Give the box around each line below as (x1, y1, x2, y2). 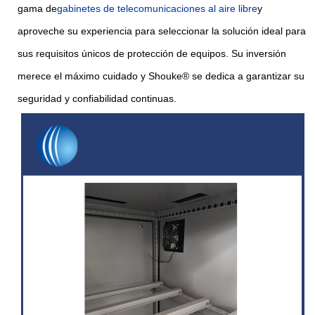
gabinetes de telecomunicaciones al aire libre (57, 2, 257, 14)
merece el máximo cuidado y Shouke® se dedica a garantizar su (18, 70, 304, 82)
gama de (18, 2, 57, 14)
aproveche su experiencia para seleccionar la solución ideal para (18, 25, 306, 37)
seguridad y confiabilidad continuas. (18, 92, 176, 104)
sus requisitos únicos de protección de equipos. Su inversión (18, 47, 286, 59)
